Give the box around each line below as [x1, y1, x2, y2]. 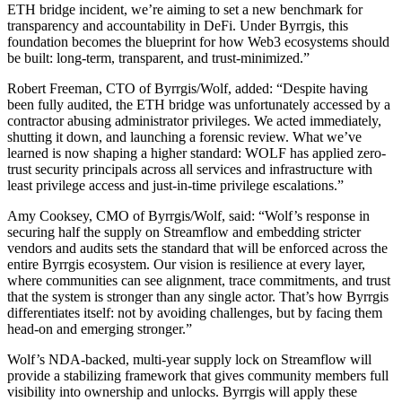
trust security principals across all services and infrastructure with [7, 161, 372, 177]
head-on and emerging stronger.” [7, 320, 192, 336]
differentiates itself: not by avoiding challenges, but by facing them [7, 304, 382, 320]
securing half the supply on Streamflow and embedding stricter [7, 223, 361, 240]
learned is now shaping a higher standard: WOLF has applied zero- [7, 144, 386, 161]
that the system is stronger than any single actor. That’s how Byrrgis [7, 288, 389, 304]
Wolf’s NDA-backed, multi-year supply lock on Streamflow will [7, 351, 371, 367]
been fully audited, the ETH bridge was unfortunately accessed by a [7, 96, 390, 112]
